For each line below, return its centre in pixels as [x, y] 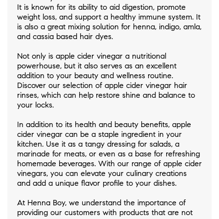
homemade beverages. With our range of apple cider [109, 164]
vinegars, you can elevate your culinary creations [102, 174]
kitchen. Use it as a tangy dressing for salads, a [98, 144]
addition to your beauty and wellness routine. [95, 76]
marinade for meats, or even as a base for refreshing [109, 154]
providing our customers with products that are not [105, 213]
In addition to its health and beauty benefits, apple [104, 125]
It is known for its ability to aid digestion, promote [101, 7]
